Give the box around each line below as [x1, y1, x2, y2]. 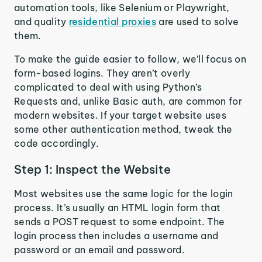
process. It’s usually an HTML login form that [14, 202, 221, 213]
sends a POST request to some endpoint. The [14, 216, 225, 227]
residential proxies [68, 16, 156, 27]
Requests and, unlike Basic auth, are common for [14, 95, 243, 107]
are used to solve [156, 16, 239, 27]
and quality [14, 16, 69, 27]
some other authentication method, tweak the [14, 123, 233, 135]
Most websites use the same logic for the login [14, 188, 233, 199]
